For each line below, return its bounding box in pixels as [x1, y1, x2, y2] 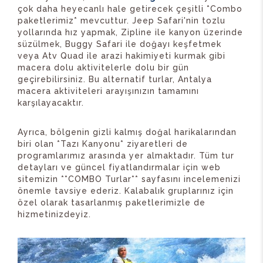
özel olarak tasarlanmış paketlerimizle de [18, 197, 205, 207]
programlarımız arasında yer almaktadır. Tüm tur [18, 150, 234, 160]
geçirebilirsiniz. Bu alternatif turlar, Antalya [18, 74, 212, 84]
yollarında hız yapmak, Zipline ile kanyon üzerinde [18, 27, 243, 37]
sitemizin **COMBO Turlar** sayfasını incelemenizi [18, 174, 241, 184]
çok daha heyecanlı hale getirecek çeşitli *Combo [18, 4, 242, 14]
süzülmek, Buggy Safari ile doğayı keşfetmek [18, 39, 221, 49]
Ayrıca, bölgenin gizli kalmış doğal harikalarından [18, 127, 237, 137]
